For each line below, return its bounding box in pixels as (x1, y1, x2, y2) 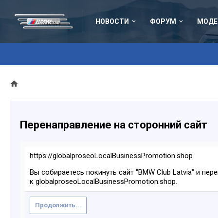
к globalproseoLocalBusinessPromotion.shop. (30, 177, 177, 186)
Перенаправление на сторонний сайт (20, 119, 207, 131)
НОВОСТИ (95, 18, 129, 25)
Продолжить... (35, 201, 81, 209)
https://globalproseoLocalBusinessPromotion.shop (30, 151, 193, 160)
